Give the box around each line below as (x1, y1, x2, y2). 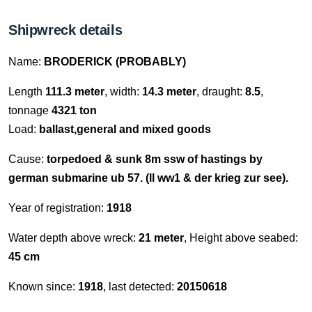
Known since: (8, 281, 78, 292)
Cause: (8, 153, 47, 165)
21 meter (139, 232, 184, 244)
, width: (104, 86, 142, 97)
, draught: (196, 86, 245, 97)
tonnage (8, 104, 49, 116)
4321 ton (49, 104, 97, 116)
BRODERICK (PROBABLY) (44, 56, 186, 68)
